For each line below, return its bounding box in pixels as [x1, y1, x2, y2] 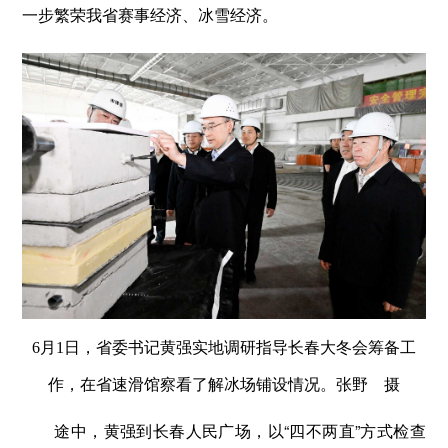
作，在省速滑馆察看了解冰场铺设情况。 [48, 375, 336, 393]
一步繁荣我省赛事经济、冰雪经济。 [22, 2, 279, 26]
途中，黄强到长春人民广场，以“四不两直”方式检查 [54, 418, 426, 442]
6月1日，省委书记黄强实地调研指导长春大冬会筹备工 [32, 338, 416, 356]
